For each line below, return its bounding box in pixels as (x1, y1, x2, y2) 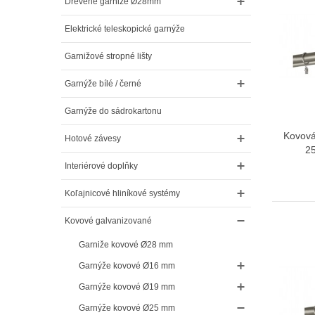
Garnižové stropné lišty (65, 51, 152, 61)
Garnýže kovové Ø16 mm (79, 260, 175, 271)
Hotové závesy (65, 133, 121, 143)
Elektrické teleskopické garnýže (65, 23, 185, 34)
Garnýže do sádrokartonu (65, 105, 162, 116)
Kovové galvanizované (65, 215, 152, 226)
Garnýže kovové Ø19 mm (79, 281, 175, 292)
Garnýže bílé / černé (65, 78, 141, 89)
